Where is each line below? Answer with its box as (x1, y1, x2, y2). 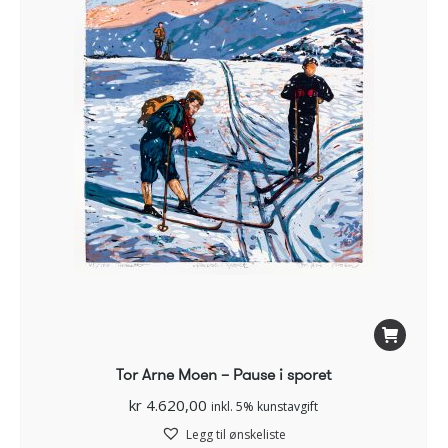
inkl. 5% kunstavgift (211, 397, 318, 415)
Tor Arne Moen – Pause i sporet (116, 362, 331, 386)
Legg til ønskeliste (186, 425, 286, 443)
